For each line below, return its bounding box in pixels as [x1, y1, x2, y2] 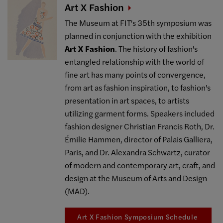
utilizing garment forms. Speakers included [65, 108, 215, 119]
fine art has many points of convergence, [65, 69, 206, 80]
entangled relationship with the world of [65, 56, 205, 67]
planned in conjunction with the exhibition [65, 30, 212, 41]
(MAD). [65, 185, 90, 197]
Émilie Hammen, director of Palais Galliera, [65, 133, 213, 145]
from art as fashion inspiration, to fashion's [65, 82, 211, 93]
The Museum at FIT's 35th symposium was [65, 17, 212, 28]
